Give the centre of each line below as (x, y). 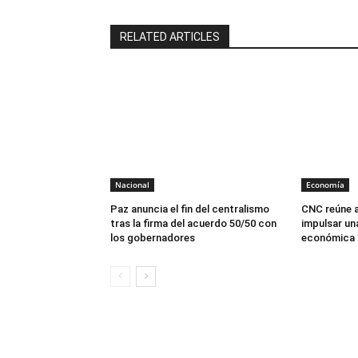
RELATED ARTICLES (170, 36)
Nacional (132, 184)
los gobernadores (153, 237)
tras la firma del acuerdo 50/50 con (193, 223)
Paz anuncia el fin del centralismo (190, 209)
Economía (325, 184)
